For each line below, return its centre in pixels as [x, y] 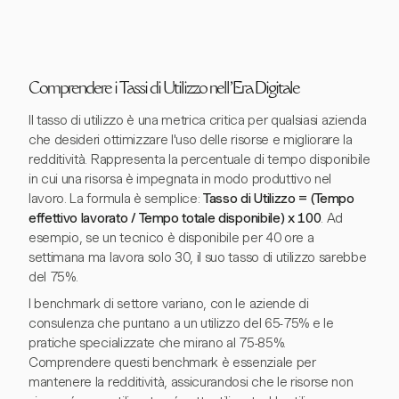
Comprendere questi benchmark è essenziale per [172, 362]
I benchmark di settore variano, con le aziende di [169, 304]
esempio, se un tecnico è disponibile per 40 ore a [171, 238]
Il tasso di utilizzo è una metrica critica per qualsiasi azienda [198, 120]
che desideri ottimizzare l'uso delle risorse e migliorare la [191, 140]
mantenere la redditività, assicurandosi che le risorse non [191, 382]
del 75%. [53, 277]
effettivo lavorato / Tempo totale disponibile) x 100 [175, 218]
